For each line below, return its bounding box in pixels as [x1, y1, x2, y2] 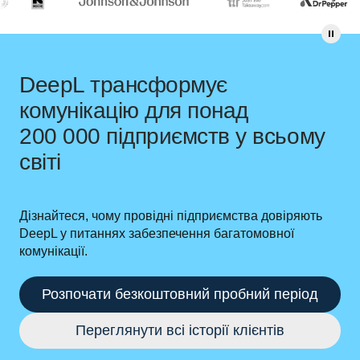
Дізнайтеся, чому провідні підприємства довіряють [19, 209, 322, 223]
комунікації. [19, 244, 88, 258]
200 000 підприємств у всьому [19, 124, 325, 149]
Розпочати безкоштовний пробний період [42, 286, 318, 302]
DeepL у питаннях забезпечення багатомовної [19, 227, 294, 240]
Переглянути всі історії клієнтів [76, 322, 284, 338]
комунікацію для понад [19, 98, 248, 123]
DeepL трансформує [19, 72, 227, 97]
